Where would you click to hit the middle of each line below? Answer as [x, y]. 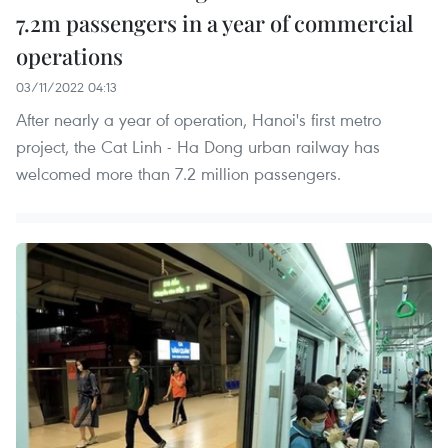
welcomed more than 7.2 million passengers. [178, 174]
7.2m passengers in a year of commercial [214, 23]
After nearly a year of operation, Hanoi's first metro [198, 120]
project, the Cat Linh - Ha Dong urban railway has [198, 147]
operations [69, 56]
